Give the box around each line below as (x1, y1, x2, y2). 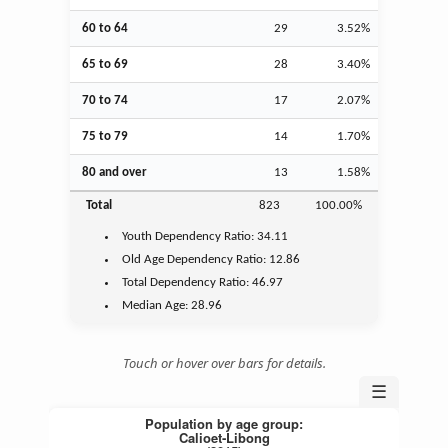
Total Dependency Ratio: (122, 275, 253, 289)
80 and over (82, 165, 147, 179)
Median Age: (122, 298, 192, 312)
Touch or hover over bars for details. (122, 353, 326, 372)
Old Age (122, 252, 165, 266)
